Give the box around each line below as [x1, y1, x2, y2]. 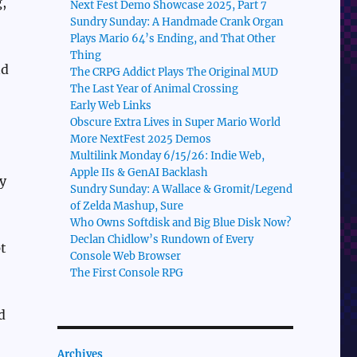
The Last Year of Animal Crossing [70, 82, 239, 96]
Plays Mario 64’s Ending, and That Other [70, 32, 277, 46]
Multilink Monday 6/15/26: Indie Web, [70, 149, 265, 163]
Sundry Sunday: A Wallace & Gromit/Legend [70, 182, 293, 197]
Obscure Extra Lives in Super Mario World [70, 116, 281, 130]
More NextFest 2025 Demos [70, 132, 212, 147]
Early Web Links [70, 99, 152, 113]
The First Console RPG [70, 266, 184, 280]
